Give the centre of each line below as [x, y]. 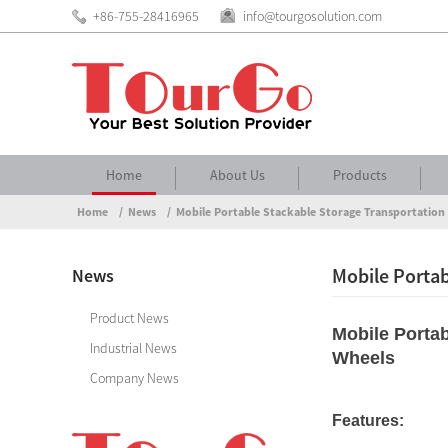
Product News [129, 318]
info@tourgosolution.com [312, 16]
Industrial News [133, 348]
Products [360, 175]
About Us [237, 175]
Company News [134, 378]
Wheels [363, 358]
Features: [368, 420]
